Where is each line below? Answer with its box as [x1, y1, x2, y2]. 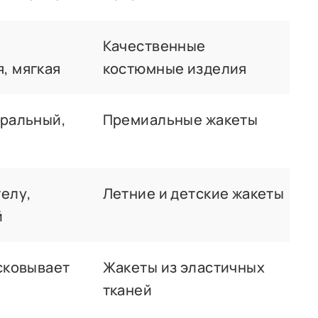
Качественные [102, 35, 206, 55]
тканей [102, 280, 153, 300]
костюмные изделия [102, 58, 247, 78]
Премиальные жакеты [102, 109, 258, 129]
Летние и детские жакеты [102, 183, 285, 203]
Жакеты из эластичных [102, 257, 265, 277]
